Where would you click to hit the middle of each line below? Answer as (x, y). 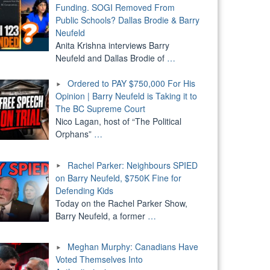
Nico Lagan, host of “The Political (118, 121)
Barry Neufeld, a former (101, 215)
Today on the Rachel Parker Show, (121, 203)
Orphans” (74, 133)
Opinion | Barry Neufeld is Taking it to (126, 96)
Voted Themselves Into (99, 259)
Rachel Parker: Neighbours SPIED (132, 165)
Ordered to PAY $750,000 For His (131, 83)
